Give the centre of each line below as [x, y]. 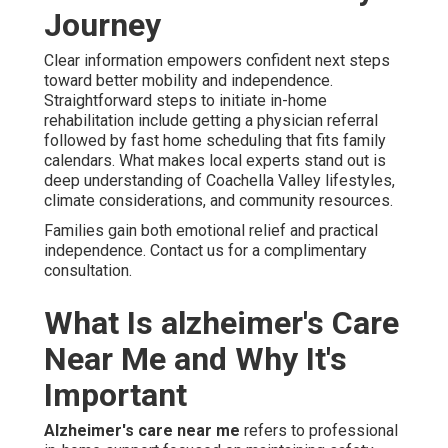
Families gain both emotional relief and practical [211, 230]
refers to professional [319, 430]
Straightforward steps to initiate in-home [185, 100]
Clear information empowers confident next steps [217, 60]
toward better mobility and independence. [188, 80]
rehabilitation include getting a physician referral [211, 120]
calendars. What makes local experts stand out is [215, 160]
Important [115, 394]
